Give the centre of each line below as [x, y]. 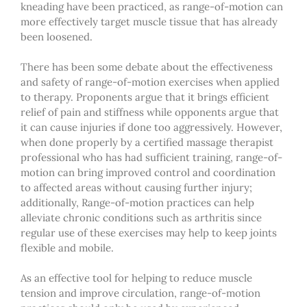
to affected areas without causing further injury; [136, 187]
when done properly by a [82, 142]
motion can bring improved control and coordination [148, 172]
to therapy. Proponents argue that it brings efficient [145, 97]
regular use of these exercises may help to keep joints [149, 232]
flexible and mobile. [67, 247]
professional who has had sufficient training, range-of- [151, 157]
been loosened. [57, 36]
